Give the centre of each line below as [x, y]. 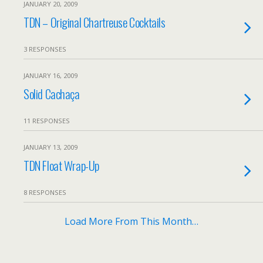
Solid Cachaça [52, 94]
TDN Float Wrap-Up [61, 165]
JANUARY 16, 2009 [50, 75]
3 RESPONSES [45, 49]
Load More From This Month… [131, 221]
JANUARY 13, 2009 [50, 147]
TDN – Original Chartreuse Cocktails [95, 22]
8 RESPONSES [45, 192]
